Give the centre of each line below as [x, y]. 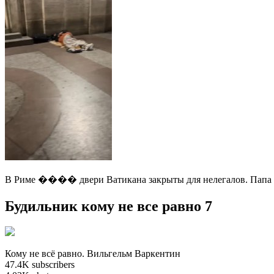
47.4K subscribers [40, 265]
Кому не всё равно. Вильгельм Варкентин [93, 254]
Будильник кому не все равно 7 [109, 206]
